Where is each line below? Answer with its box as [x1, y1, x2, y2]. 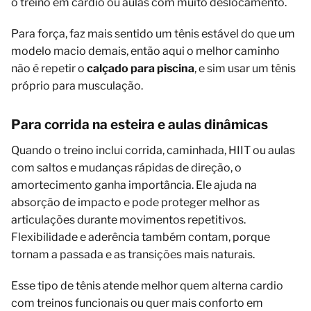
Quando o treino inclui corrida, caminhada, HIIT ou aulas [11, 143, 295, 157]
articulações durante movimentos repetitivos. [11, 212, 246, 226]
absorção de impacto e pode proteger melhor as [11, 195, 260, 209]
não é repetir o [11, 61, 87, 75]
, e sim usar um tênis [194, 61, 296, 75]
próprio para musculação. [11, 78, 143, 92]
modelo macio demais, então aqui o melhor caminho [11, 44, 280, 58]
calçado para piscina [87, 61, 194, 75]
